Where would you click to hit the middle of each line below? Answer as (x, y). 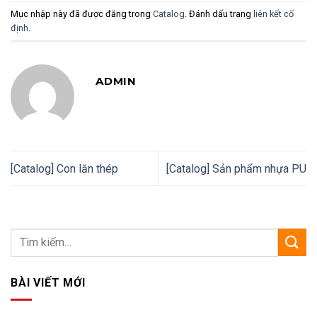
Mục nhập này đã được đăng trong (82, 13)
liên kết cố (273, 13)
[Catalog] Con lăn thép (64, 168)
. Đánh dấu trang (219, 13)
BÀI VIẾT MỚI (48, 282)
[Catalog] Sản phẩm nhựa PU (236, 168)
